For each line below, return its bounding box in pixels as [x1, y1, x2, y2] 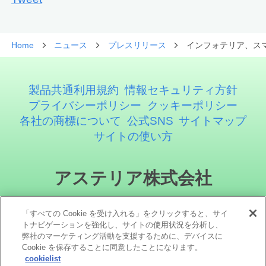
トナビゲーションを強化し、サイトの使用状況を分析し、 [22, 220, 223, 229]
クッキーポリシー [147, 99, 237, 112]
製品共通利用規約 [28, 84, 119, 97]
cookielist [25, 254, 61, 263]
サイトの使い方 [93, 130, 173, 143]
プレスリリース [107, 40, 166, 50]
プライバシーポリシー [28, 99, 142, 112]
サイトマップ [179, 115, 247, 128]
